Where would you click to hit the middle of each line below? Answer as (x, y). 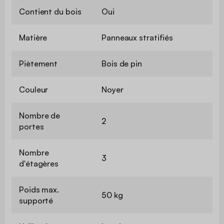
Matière (33, 37)
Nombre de (40, 115)
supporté (36, 200)
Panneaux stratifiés (137, 37)
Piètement (38, 63)
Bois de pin (122, 63)
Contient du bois (50, 11)
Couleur (34, 89)
